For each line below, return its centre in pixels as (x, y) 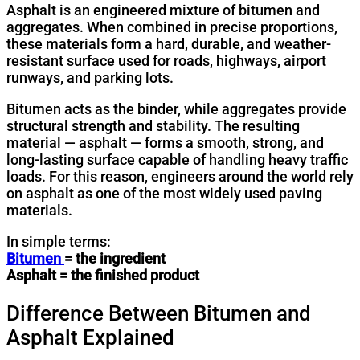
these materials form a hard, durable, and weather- (169, 44)
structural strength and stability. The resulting (153, 126)
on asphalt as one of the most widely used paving (164, 194)
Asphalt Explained (90, 337)
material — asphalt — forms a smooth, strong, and (165, 143)
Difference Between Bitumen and (159, 313)
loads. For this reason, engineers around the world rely (180, 177)
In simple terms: (59, 242)
